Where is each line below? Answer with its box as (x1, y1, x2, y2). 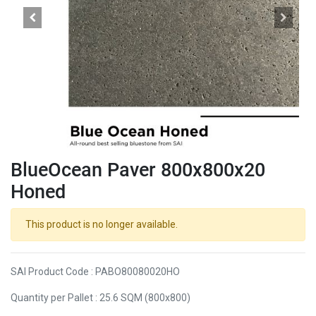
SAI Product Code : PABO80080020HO (11, 265, 180, 277)
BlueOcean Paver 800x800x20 (11, 158, 265, 181)
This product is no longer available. (25, 218, 178, 230)
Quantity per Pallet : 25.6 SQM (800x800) (11, 291, 190, 303)
